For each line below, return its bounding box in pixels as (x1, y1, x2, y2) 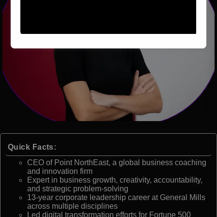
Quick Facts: (8, 142, 57, 151)
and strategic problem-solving (27, 184, 128, 193)
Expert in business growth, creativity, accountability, (27, 175, 202, 184)
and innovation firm (27, 167, 93, 175)
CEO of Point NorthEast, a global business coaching (27, 158, 206, 167)
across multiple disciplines (27, 201, 118, 210)
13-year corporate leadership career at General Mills (27, 193, 205, 201)
